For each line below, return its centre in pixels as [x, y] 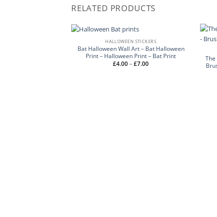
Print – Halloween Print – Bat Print [131, 56]
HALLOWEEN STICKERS [131, 41]
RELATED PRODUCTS [114, 8]
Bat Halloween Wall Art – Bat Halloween [131, 48]
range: [157, 69]
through [159, 79]
